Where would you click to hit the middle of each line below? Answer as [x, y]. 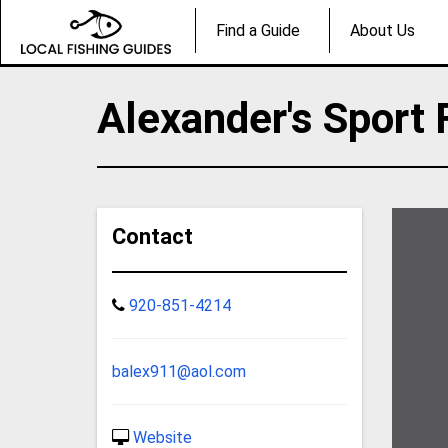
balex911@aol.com [179, 371]
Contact [153, 236]
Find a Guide [258, 31]
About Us [382, 31]
